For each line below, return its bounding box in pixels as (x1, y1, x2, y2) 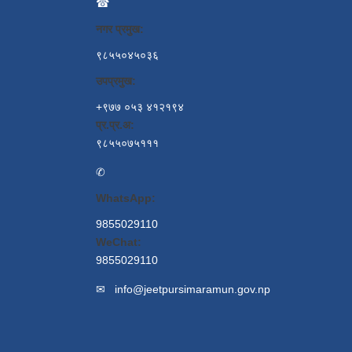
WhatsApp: (96, 191, 156, 204)
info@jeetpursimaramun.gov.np (115, 282, 270, 295)
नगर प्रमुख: (96, 22, 144, 35)
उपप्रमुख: (96, 74, 136, 87)
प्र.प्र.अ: (96, 118, 134, 131)
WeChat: (96, 235, 141, 248)
